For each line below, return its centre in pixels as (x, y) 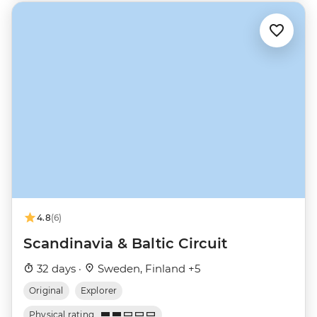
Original (46, 290)
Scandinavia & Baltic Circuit (125, 243)
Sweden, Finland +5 (148, 268)
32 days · (59, 268)
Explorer (99, 290)
